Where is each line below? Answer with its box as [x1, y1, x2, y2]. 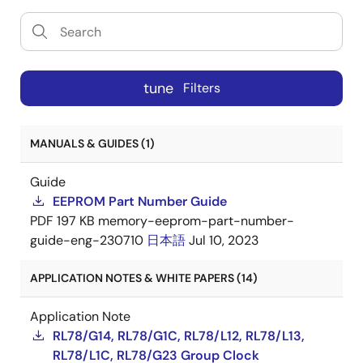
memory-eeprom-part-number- [98, 212, 294, 229]
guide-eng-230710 [30, 232, 143, 249]
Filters [182, 79, 220, 97]
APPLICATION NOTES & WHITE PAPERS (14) [30, 271, 258, 285]
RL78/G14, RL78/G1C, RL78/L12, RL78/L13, [53, 327, 305, 344]
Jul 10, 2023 [189, 232, 258, 249]
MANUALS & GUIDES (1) [30, 136, 155, 151]
